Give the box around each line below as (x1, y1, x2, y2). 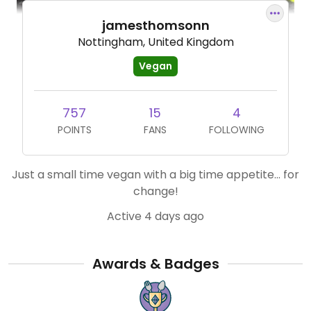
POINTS (57, 123, 92, 137)
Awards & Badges (92, 254, 219, 274)
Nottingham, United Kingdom (77, 34, 234, 50)
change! (133, 183, 178, 199)
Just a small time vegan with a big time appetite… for (12, 167, 299, 183)
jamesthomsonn (101, 17, 210, 34)
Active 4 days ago (107, 208, 204, 224)
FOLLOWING (208, 123, 264, 137)
